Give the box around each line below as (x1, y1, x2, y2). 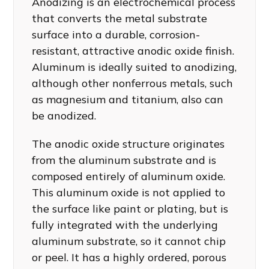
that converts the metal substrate (32, 11, 208, 25)
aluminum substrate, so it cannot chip (32, 234, 226, 248)
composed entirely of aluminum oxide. (32, 169, 226, 183)
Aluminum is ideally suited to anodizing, (32, 59, 237, 74)
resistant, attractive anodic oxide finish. (32, 43, 235, 58)
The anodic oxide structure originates (32, 136, 225, 151)
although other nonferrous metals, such (32, 76, 234, 90)
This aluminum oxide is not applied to (32, 185, 226, 199)
